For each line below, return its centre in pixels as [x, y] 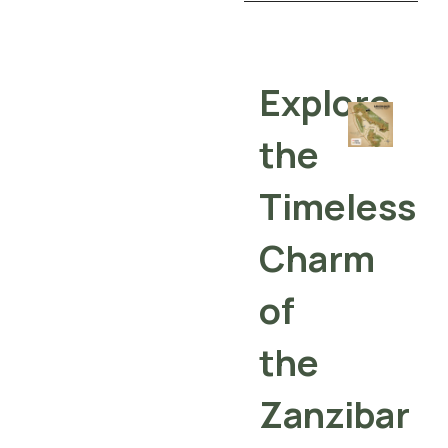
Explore [325, 102]
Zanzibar [334, 414]
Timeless [337, 206]
